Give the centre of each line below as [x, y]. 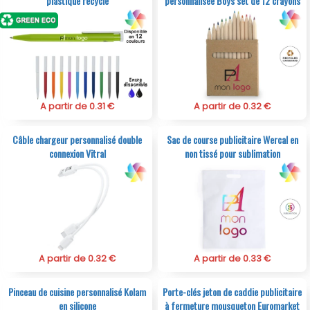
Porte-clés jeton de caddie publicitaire [232, 292]
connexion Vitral [77, 153]
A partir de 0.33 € [232, 259]
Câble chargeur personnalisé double [77, 139]
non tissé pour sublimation [232, 153]
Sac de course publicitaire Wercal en [232, 139]
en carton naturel [232, 14]
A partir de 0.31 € [77, 106]
